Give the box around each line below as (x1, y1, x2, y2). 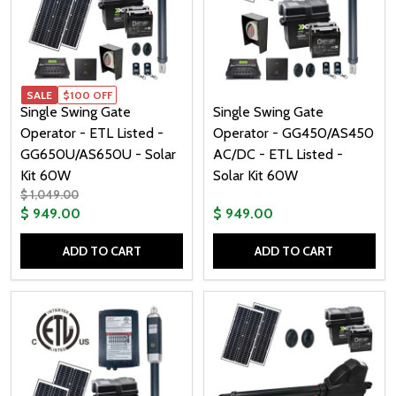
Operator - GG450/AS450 (212, 125, 374, 142)
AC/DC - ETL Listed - (212, 146, 343, 164)
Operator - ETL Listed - (20, 125, 164, 142)
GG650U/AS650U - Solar (20, 146, 176, 164)
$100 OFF (62, 88, 112, 102)
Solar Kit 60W (212, 167, 298, 185)
